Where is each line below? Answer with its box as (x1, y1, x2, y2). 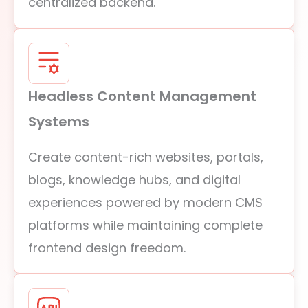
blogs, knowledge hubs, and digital (28, 171, 241, 188)
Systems (28, 112, 89, 131)
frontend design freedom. (28, 239, 186, 256)
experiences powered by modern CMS (28, 194, 263, 211)
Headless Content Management (28, 87, 256, 106)
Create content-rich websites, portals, (28, 148, 263, 166)
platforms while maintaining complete (28, 217, 263, 234)
